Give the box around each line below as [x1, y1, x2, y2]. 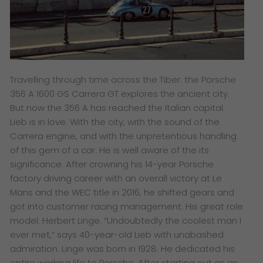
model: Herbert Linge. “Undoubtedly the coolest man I [10, 214, 242, 227]
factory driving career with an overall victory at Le [10, 171, 222, 184]
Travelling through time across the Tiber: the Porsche [10, 73, 237, 86]
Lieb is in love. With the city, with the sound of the [10, 115, 220, 128]
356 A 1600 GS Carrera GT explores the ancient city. [10, 87, 230, 100]
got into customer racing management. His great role [10, 200, 244, 213]
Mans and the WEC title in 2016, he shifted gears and [10, 186, 235, 198]
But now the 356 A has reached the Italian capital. [10, 101, 225, 114]
